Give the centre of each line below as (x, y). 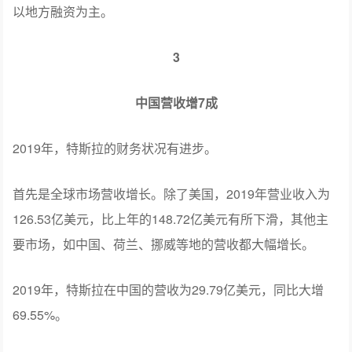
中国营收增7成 (176, 102)
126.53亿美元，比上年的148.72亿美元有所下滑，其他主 (171, 218)
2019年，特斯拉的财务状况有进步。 (115, 148)
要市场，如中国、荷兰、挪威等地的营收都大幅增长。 (164, 244)
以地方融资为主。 (63, 11)
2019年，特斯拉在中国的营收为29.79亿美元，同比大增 (169, 289)
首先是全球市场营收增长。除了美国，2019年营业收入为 (172, 193)
